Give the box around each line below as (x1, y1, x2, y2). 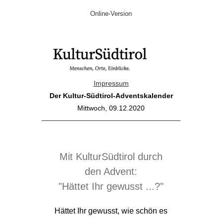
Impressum (93, 79, 129, 87)
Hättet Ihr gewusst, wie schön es (55, 207, 167, 215)
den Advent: (85, 166, 137, 177)
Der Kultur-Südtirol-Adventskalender (49, 92, 173, 100)
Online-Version (90, 10, 132, 17)
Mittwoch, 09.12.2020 (77, 104, 145, 112)
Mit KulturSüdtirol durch (59, 151, 163, 162)
